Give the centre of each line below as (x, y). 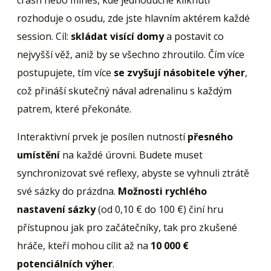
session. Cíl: (44, 36)
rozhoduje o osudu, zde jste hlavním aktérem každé (133, 18)
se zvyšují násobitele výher (179, 72)
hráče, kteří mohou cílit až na (84, 245)
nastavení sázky (56, 209)
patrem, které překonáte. (74, 109)
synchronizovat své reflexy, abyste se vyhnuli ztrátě (133, 173)
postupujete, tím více (65, 72)
